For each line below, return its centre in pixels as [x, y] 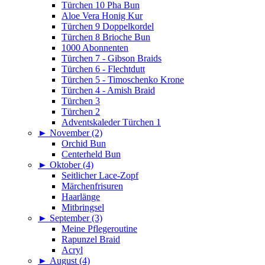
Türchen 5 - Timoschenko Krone [123, 80]
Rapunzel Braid [91, 240]
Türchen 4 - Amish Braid [108, 91]
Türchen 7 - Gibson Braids [112, 59]
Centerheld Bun [91, 154]
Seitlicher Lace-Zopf [100, 176]
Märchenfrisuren [92, 186]
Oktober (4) [72, 165]
